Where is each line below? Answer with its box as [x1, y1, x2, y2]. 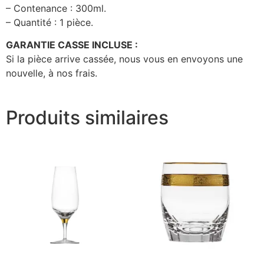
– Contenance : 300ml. [6, 2, 106, 14]
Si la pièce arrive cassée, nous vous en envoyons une [6, 53, 243, 65]
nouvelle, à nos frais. [6, 67, 97, 80]
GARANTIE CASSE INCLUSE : [6, 39, 138, 51]
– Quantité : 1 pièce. [6, 16, 93, 28]
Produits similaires [6, 106, 169, 130]
